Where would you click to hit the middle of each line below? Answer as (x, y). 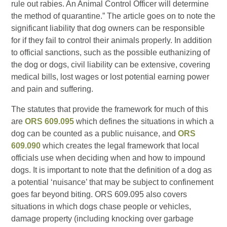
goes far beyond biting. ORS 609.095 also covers (99, 194)
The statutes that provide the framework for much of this (110, 109)
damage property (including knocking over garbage (103, 218)
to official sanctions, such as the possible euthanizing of (111, 52)
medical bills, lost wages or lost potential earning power (110, 77)
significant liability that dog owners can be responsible (108, 28)
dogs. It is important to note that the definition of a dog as (112, 170)
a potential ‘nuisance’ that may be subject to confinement (112, 182)
